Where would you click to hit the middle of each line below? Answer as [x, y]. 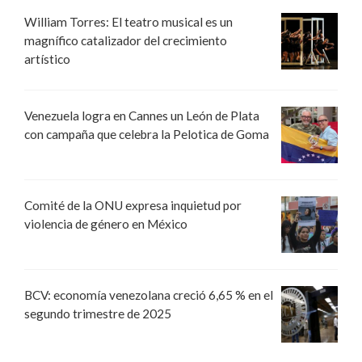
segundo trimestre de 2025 [98, 314]
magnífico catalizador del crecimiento [126, 40]
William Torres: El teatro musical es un [128, 21]
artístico [47, 59]
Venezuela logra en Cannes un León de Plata [142, 116]
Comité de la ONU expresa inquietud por [133, 206]
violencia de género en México [106, 224]
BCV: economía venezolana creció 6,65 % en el [149, 295]
